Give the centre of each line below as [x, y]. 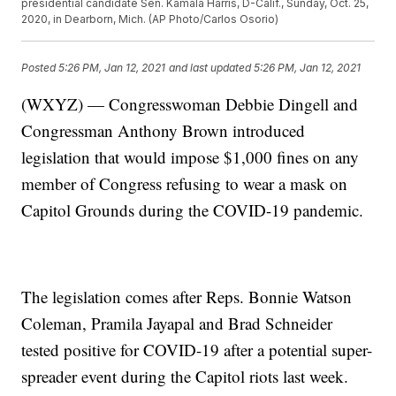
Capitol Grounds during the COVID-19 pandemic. [193, 210]
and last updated [210, 67]
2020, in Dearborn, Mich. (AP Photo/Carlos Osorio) [150, 19]
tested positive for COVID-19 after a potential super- [197, 350]
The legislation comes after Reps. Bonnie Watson [187, 297]
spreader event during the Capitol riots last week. [185, 377]
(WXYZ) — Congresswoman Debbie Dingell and [190, 104]
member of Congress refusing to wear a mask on [185, 184]
